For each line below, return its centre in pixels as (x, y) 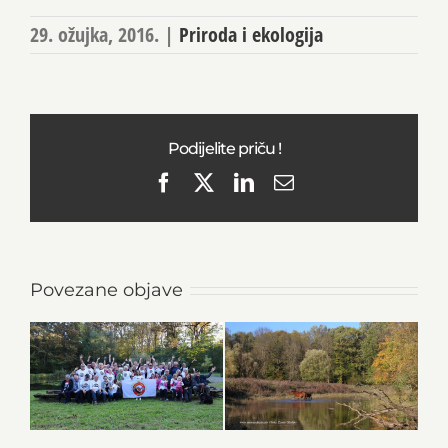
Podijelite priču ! (224, 148)
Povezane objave (106, 289)
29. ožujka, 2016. (94, 34)
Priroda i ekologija (251, 34)
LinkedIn (290, 181)
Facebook (212, 181)
